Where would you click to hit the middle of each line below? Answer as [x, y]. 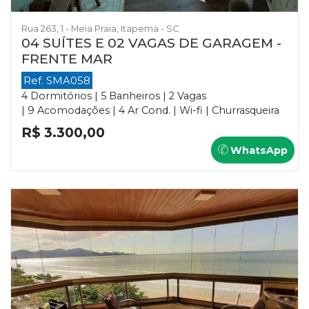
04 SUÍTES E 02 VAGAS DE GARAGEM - [151, 42]
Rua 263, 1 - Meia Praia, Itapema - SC [100, 28]
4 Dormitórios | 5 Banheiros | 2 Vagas [114, 96]
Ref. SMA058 [57, 80]
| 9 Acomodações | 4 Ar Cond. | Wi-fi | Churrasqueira [150, 110]
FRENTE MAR [67, 58]
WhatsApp [258, 150]
